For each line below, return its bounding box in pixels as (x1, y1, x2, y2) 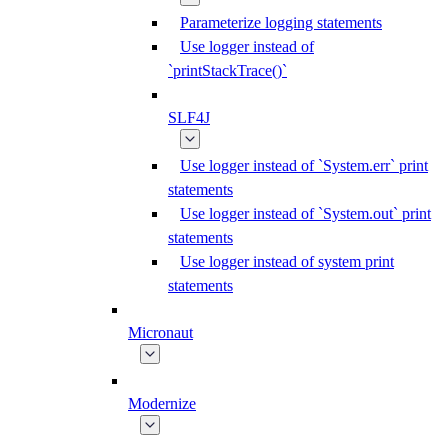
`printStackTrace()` (168, 62, 287, 79)
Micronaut (128, 324, 193, 341)
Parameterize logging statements (180, 14, 382, 31)
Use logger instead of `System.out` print (180, 205, 431, 222)
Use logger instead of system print (180, 253, 394, 270)
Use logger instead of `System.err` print (180, 157, 428, 174)
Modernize (128, 395, 196, 412)
